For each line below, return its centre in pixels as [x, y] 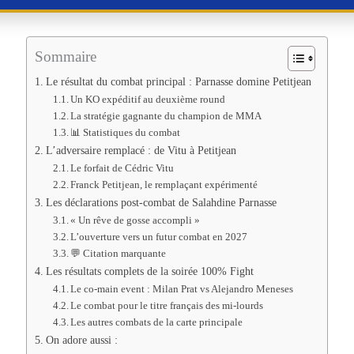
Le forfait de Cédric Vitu [122, 168]
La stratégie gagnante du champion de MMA [166, 116]
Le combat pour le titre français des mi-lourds [167, 305]
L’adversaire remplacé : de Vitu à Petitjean [141, 150]
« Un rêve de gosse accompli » [136, 220]
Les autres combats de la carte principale [157, 322]
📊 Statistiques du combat [126, 132]
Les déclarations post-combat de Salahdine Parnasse [161, 202]
